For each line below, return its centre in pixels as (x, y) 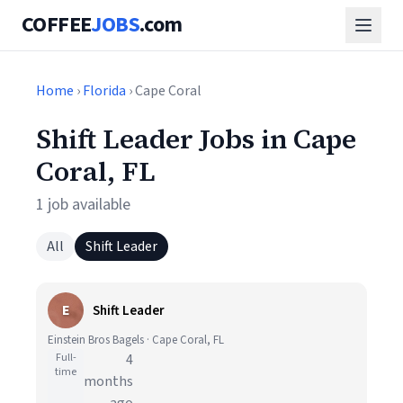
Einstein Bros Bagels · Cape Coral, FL (136, 340)
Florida (104, 91)
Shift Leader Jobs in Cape (196, 139)
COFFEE (57, 25)
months (108, 381)
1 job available (83, 205)
